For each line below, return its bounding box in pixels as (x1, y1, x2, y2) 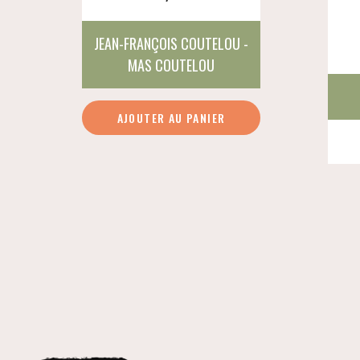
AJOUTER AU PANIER (117, 108, 226, 126)
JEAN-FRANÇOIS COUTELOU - (94, 32, 248, 54)
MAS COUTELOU (128, 54, 215, 76)
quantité (256, 100, 316, 120)
